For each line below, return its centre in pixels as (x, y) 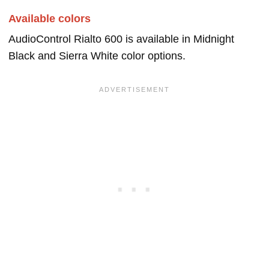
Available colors (50, 19)
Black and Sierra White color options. (97, 56)
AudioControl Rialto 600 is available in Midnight (121, 39)
